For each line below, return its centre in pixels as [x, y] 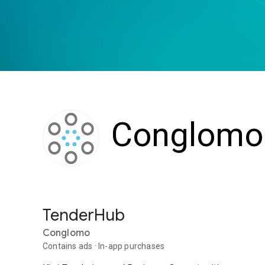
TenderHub [84, 215]
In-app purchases [132, 246]
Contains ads [68, 246]
